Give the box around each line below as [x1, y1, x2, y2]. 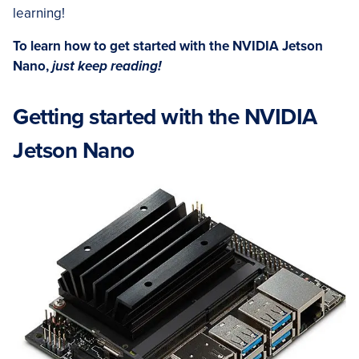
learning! [13, 5, 65, 22]
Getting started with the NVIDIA [13, 103, 317, 131]
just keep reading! [52, 58, 161, 75]
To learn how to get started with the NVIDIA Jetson [13, 38, 323, 55]
